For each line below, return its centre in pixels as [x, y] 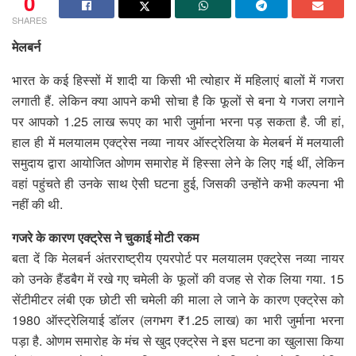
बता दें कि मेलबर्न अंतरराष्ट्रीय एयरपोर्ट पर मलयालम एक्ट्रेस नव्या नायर [178, 257]
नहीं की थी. [37, 203]
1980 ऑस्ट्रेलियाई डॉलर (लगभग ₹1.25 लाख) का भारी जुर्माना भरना [178, 319]
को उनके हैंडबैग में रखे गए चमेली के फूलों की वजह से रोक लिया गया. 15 [178, 278]
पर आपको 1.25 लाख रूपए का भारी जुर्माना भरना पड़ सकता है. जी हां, [178, 121]
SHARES [29, 19]
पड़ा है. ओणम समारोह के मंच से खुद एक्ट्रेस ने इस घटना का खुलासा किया [178, 340]
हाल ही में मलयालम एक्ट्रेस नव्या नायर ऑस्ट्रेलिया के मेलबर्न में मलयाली [178, 141]
